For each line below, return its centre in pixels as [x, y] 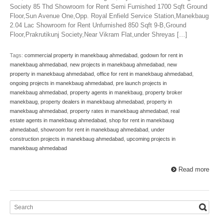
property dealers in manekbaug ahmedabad [92, 102]
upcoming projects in [151, 139]
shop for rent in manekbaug [142, 120]
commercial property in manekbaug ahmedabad [81, 55]
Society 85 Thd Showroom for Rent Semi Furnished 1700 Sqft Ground [109, 7]
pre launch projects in [141, 83]
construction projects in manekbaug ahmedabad [67, 139]
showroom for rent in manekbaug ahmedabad [94, 130]
